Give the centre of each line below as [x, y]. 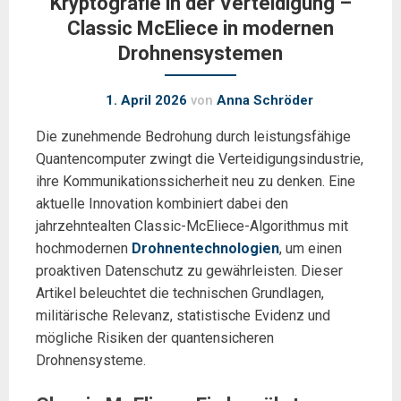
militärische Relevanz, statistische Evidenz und [183, 316]
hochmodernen [84, 248]
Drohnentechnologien [205, 248]
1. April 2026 [146, 100]
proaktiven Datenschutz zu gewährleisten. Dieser [189, 271]
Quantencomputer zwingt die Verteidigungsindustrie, [200, 159]
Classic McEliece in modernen [200, 28]
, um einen [311, 248]
